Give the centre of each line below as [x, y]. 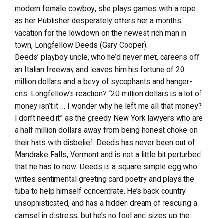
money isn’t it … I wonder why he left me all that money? [108, 106]
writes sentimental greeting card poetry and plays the [104, 179]
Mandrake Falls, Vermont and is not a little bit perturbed [108, 155]
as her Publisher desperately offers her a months [98, 21]
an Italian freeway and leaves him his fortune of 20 [100, 70]
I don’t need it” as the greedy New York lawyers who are [109, 118]
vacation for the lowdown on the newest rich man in [100, 33]
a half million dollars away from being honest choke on [106, 130]
